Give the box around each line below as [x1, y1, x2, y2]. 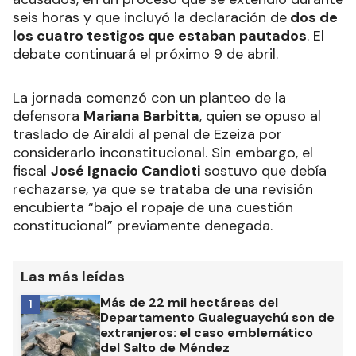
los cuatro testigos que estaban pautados [13, 25, 307, 45]
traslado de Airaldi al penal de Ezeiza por [13, 124, 282, 144]
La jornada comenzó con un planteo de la [13, 87, 286, 107]
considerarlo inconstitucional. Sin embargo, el [13, 142, 313, 162]
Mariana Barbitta [83, 106, 199, 126]
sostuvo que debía [200, 161, 327, 180]
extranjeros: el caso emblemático [100, 323, 313, 341]
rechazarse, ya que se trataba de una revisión [13, 179, 313, 199]
